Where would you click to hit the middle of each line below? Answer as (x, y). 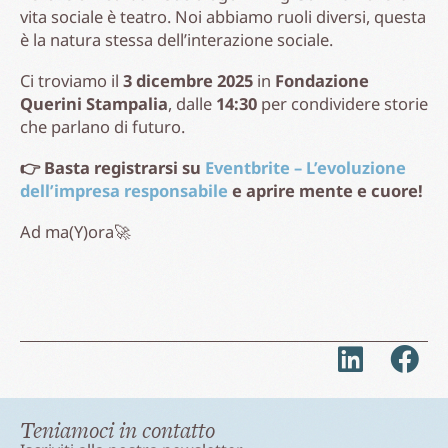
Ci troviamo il (71, 80)
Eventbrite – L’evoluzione (305, 167)
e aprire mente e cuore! (325, 190)
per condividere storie (342, 103)
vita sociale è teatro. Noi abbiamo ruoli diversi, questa (223, 16)
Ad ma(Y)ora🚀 (75, 231)
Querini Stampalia (94, 103)
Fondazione (322, 80)
